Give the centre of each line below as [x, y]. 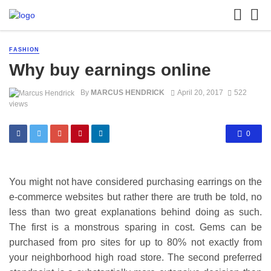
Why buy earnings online [110, 70]
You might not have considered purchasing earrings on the [135, 182]
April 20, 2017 [200, 93]
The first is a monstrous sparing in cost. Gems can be [135, 227]
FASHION [24, 50]
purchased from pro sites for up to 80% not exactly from [135, 243]
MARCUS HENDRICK [128, 93]
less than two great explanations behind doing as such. [135, 212]
